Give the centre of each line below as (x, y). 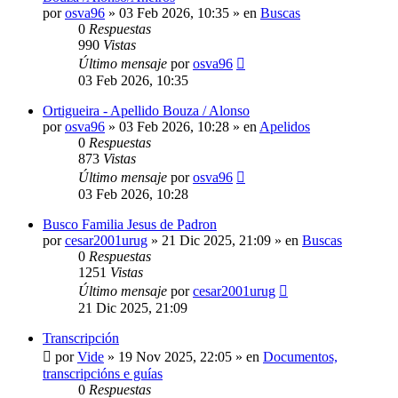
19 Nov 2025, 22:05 (175, 356)
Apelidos (285, 126)
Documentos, (300, 356)
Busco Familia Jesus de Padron (130, 224)
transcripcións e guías (103, 373)
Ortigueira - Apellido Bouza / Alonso (146, 110)
